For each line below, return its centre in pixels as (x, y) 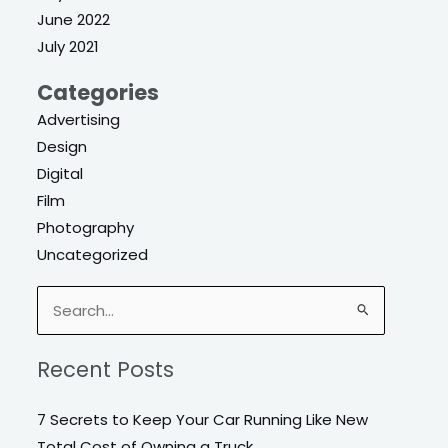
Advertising (79, 119)
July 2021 (68, 46)
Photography (86, 227)
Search (62, 313)
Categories (98, 92)
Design (62, 146)
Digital (60, 173)
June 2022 (74, 19)
